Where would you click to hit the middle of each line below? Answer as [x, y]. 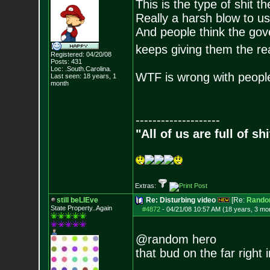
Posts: [60, 61]
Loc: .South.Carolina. [81, 69]
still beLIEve [77, 200]
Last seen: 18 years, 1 [83, 76]
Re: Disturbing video [181, 200]
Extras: [146, 186]
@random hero [176, 239]
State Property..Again [81, 208]
